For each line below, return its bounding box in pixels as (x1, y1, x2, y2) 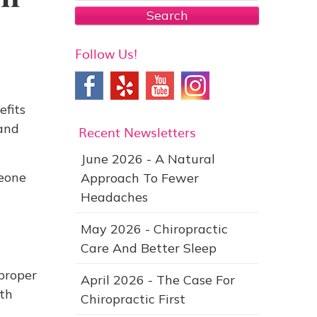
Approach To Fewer (81, 170, 199, 186)
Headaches (81, 189, 148, 205)
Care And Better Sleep (81, 240, 217, 256)
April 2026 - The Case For (81, 272, 235, 288)
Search (146, 7, 188, 23)
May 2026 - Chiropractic (81, 221, 228, 237)
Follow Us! (75, 44, 137, 63)
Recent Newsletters (79, 122, 196, 142)
